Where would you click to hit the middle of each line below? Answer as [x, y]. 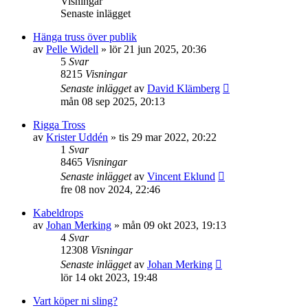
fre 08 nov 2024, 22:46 [110, 189]
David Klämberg [184, 88]
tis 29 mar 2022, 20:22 [168, 137]
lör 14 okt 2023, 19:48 [109, 277]
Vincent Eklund [181, 176]
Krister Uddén [77, 137]
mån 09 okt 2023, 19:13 [174, 225]
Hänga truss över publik [85, 37]
